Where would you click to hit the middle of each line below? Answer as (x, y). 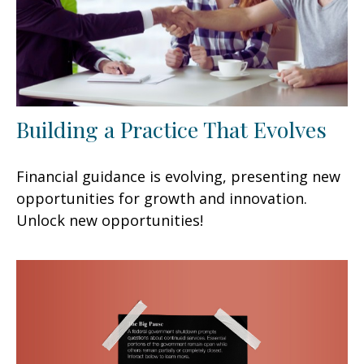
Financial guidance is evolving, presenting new (178, 176)
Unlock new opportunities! (110, 220)
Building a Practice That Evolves (171, 129)
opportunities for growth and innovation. (162, 198)
